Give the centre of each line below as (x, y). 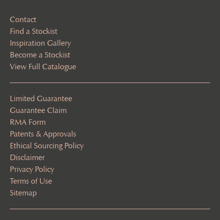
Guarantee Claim (38, 110)
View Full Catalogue (43, 67)
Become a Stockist (40, 55)
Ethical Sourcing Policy (47, 146)
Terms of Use (31, 181)
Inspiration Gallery (40, 43)
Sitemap (23, 193)
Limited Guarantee (41, 98)
